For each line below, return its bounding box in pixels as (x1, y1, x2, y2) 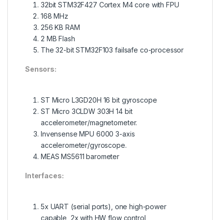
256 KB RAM (41, 23, 80, 32)
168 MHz (41, 12, 69, 21)
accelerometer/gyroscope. (41, 141, 127, 150)
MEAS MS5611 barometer (41, 152, 120, 161)
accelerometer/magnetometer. (41, 118, 137, 127)
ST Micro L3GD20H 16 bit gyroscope (41, 96, 157, 105)
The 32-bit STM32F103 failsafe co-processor (41, 46, 184, 55)
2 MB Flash (41, 34, 75, 43)
